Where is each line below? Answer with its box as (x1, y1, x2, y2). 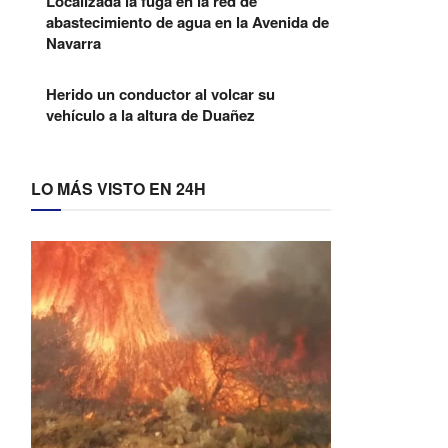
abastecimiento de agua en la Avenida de (46, 11, 329, 33)
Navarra (46, 32, 101, 54)
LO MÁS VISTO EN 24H (31, 177, 206, 200)
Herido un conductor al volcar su (46, 83, 275, 105)
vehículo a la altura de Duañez (46, 104, 255, 126)
